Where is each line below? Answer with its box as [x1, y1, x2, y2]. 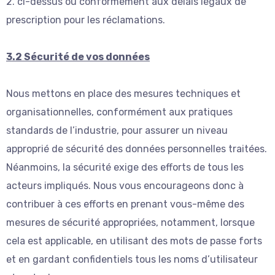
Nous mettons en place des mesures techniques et [6, 88, 241, 100]
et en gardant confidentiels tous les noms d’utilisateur [6, 254, 258, 266]
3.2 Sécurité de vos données [6, 51, 150, 63]
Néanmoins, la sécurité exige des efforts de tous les [6, 161, 244, 174]
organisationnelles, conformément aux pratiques [6, 106, 233, 118]
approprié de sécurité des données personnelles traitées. [6, 143, 267, 155]
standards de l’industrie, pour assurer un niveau [6, 125, 228, 137]
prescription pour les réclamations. [6, 14, 165, 26]
